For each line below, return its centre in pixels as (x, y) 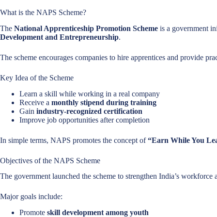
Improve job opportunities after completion (85, 120)
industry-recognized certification (89, 111)
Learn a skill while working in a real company (90, 93)
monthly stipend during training (104, 102)
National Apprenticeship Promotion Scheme (86, 28)
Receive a (35, 102)
